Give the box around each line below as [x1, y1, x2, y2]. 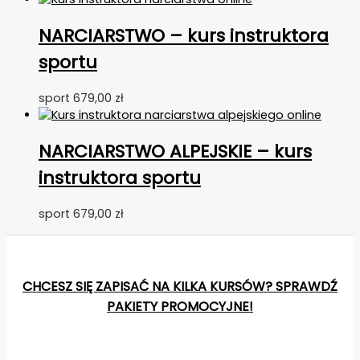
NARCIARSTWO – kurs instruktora [39, 22, 329, 48]
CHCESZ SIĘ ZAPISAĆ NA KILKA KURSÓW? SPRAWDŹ [22, 276, 337, 296]
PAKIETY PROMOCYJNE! [107, 297, 253, 316]
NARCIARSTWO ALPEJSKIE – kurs [39, 139, 312, 165]
